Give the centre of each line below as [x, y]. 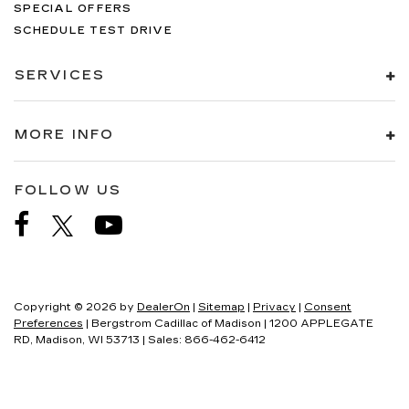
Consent [328, 307]
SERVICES [60, 75]
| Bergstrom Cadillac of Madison [172, 323]
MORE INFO [64, 135]
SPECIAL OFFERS [73, 8]
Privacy [274, 307]
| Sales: [162, 340]
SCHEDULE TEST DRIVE [93, 31]
